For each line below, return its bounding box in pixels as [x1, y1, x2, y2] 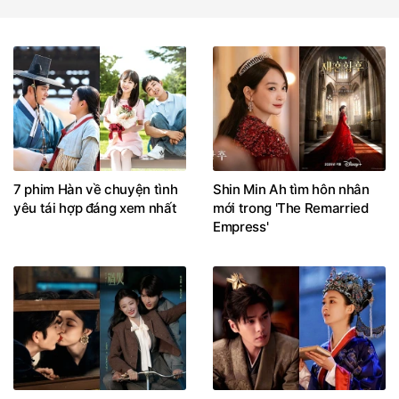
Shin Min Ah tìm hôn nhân [213, 180, 370, 198]
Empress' [213, 217, 269, 235]
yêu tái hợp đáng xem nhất [13, 199, 177, 216]
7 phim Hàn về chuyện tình [13, 180, 178, 198]
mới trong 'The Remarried [213, 199, 369, 216]
